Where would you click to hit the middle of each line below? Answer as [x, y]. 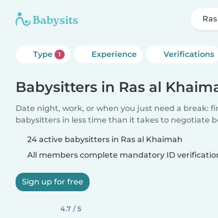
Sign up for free [53, 182]
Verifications [189, 54]
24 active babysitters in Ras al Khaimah [105, 139]
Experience [114, 54]
